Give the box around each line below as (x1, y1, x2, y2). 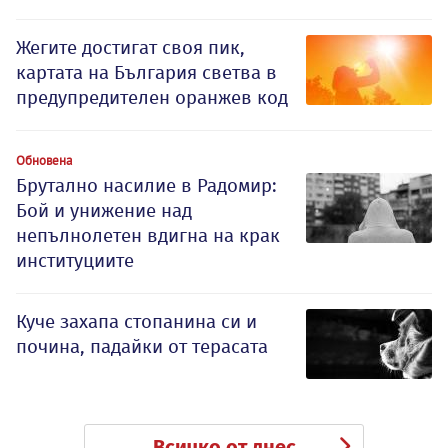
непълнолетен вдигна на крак (16, 224, 280, 248)
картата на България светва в (16, 61, 277, 85)
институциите (16, 249, 134, 273)
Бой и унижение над (16, 199, 192, 223)
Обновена (16, 152, 72, 169)
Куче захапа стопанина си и (16, 310, 257, 334)
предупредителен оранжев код (16, 86, 288, 110)
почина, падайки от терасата (16, 335, 268, 359)
